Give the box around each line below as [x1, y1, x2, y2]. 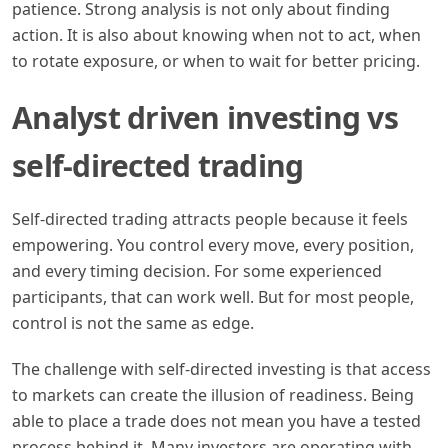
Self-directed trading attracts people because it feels [12, 207, 408, 230]
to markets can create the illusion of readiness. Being [12, 383, 414, 406]
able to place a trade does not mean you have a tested [12, 409, 421, 432]
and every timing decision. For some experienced [12, 259, 382, 282]
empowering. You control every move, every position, [12, 233, 414, 256]
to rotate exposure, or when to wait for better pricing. [12, 49, 420, 72]
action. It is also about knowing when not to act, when [12, 23, 421, 46]
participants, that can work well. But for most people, [12, 285, 414, 308]
